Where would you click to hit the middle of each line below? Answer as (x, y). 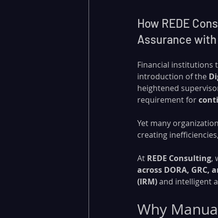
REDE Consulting (179, 158)
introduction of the (173, 76)
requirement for (168, 100)
